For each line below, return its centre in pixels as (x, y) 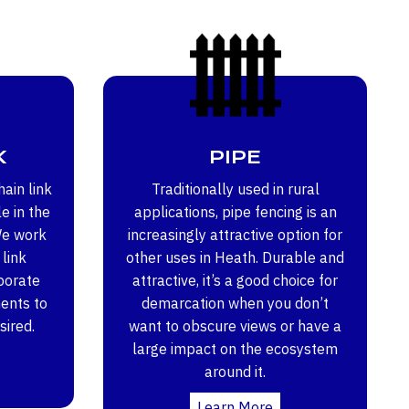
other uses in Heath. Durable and (235, 257)
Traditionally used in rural (235, 189)
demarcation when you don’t (235, 303)
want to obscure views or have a (235, 325)
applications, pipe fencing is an (235, 211)
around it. (235, 371)
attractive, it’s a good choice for (235, 280)
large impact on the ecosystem (235, 348)
